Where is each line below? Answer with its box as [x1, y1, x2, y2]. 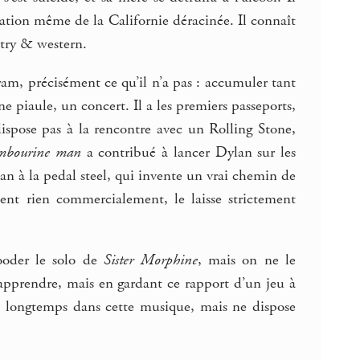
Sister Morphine [104, 251, 198, 271]
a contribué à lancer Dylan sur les [81, 142, 297, 162]
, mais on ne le [197, 251, 297, 271]
